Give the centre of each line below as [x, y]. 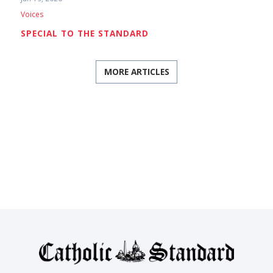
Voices [33, 14]
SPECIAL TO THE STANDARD [85, 33]
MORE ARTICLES [136, 72]
